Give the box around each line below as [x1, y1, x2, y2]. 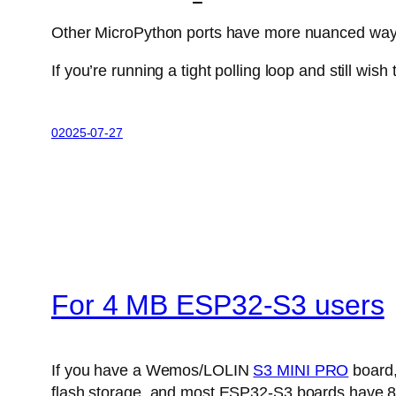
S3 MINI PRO [253, 362, 349, 380]
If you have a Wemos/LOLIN [51, 362, 254, 380]
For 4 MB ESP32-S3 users [51, 288, 385, 321]
